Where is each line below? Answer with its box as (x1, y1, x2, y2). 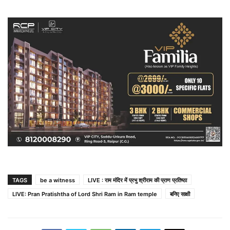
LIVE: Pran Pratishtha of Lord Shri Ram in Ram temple (12, 190, 157, 198)
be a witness (40, 176, 75, 184)
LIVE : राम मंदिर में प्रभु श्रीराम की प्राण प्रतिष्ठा (88, 176, 187, 184)
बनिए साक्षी (170, 190, 190, 198)
